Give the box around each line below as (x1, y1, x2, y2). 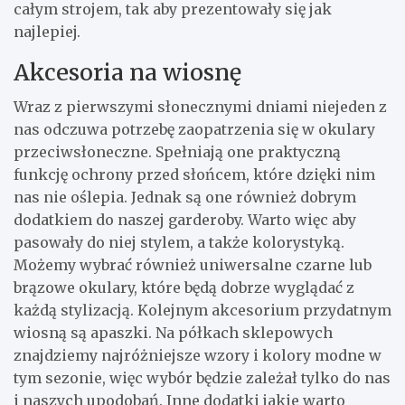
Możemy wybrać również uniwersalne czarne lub (14, 255, 372, 274)
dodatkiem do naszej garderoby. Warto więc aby (14, 210, 356, 229)
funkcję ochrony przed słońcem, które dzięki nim (14, 165, 375, 184)
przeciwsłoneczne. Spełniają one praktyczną (14, 142, 341, 161)
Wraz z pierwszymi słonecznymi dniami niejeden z (14, 97, 387, 116)
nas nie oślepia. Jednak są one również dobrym (14, 187, 356, 206)
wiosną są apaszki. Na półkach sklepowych (14, 323, 333, 342)
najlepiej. (14, 22, 80, 41)
